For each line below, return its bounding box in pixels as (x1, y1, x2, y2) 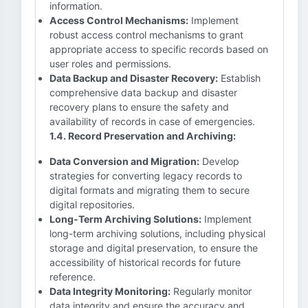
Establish (218, 72, 261, 84)
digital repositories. (49, 199, 135, 210)
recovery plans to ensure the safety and (49, 101, 229, 113)
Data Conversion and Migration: (49, 155, 199, 167)
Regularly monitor (170, 285, 252, 297)
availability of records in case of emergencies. (49, 115, 255, 127)
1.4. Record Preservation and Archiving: (49, 130, 236, 142)
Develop (199, 155, 239, 167)
